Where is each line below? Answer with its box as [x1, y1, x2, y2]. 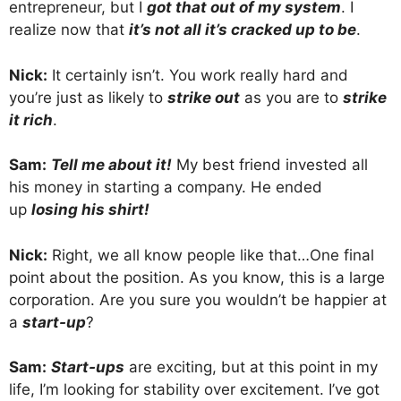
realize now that [9, 21, 129, 39]
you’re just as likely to [9, 88, 167, 107]
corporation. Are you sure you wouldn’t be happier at [9, 290, 387, 309]
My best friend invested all [172, 156, 368, 175]
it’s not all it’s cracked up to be [129, 21, 356, 39]
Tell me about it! [51, 156, 172, 175]
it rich [9, 110, 53, 129]
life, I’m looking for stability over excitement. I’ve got [9, 380, 380, 399]
